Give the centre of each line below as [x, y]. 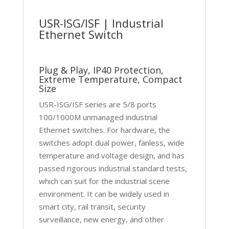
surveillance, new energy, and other [101, 219]
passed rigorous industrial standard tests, [113, 168]
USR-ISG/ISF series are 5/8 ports [97, 104]
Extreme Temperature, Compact [110, 79]
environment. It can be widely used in [104, 193]
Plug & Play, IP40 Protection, [101, 70]
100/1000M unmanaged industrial [98, 117]
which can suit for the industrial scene [104, 181]
